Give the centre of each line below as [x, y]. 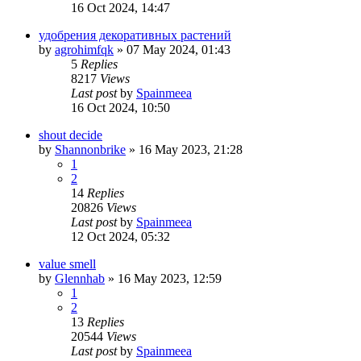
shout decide [71, 135]
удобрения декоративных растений [135, 35]
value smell [67, 263]
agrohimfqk [84, 49]
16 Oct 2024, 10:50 [120, 107]
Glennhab [80, 278]
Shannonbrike [90, 149]
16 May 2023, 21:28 [191, 149]
